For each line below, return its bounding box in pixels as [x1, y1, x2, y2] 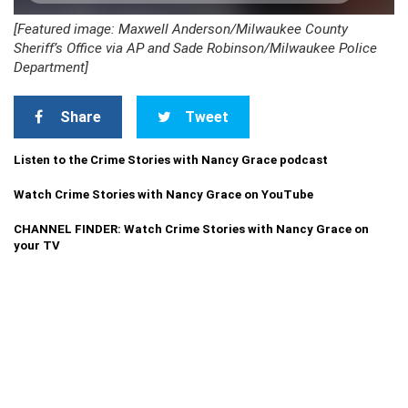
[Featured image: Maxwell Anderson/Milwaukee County [14, 21, 348, 37]
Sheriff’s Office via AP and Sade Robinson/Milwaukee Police [14, 40, 377, 56]
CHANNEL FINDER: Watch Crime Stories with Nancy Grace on [14, 222, 369, 236]
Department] [14, 59, 88, 76]
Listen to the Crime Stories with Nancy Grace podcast [14, 153, 328, 167]
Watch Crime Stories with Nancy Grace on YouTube [14, 188, 313, 201]
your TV [14, 239, 60, 252]
